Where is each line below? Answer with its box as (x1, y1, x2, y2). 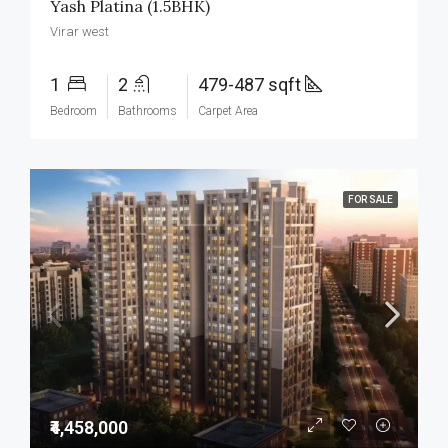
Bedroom (50, 104, 97, 118)
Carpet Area (198, 104, 258, 118)
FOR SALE (348, 194, 393, 205)
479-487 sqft (198, 74, 305, 95)
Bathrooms (118, 104, 177, 118)
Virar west (50, 24, 109, 39)
